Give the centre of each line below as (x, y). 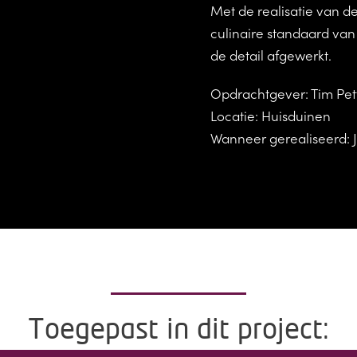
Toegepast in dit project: (178, 330)
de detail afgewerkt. (271, 55)
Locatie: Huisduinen (271, 116)
